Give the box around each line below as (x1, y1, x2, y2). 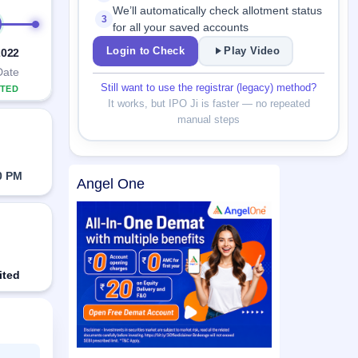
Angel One (77, 176, 145, 193)
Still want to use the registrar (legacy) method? (101, 81, 316, 93)
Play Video (224, 45, 280, 58)
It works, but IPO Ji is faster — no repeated (107, 97, 310, 109)
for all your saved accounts (113, 21, 249, 34)
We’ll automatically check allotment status (113, 4, 323, 17)
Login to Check (106, 45, 185, 58)
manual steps (177, 113, 240, 125)
